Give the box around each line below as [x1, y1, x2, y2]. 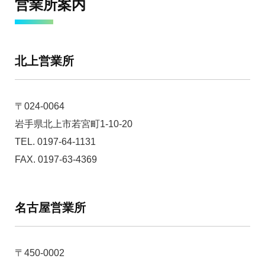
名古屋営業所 [15, 201, 86, 214]
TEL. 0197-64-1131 [15, 137, 96, 147]
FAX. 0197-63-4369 [15, 154, 97, 164]
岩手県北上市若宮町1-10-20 [15, 119, 132, 129]
